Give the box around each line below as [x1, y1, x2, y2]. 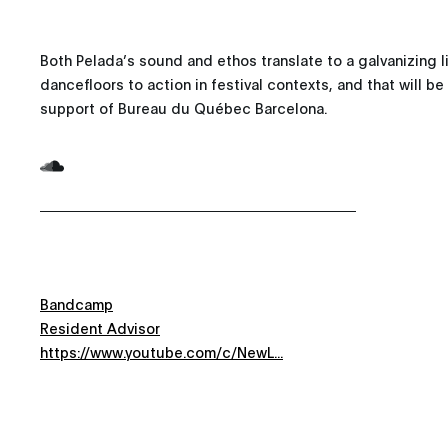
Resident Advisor [40, 318, 160, 337]
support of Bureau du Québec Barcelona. [40, 98, 327, 117]
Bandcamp [40, 294, 113, 313]
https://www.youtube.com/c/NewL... [40, 342, 283, 361]
